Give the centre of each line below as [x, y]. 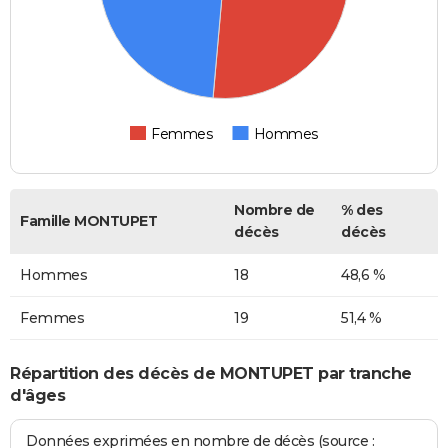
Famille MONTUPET [88, 221]
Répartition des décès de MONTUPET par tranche [211, 373]
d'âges [37, 395]
